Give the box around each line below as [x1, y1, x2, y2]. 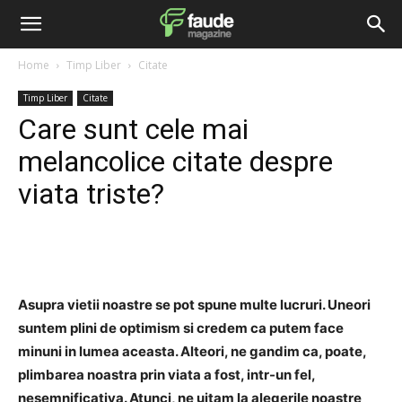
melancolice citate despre [18, 144, 333, 179]
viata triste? [18, 177, 164, 211]
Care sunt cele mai [18, 112, 249, 146]
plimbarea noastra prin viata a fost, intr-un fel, [18, 366, 315, 383]
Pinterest [290, 244, 334, 258]
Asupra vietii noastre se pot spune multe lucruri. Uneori [18, 296, 371, 313]
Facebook [64, 244, 110, 258]
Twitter [185, 244, 220, 258]
